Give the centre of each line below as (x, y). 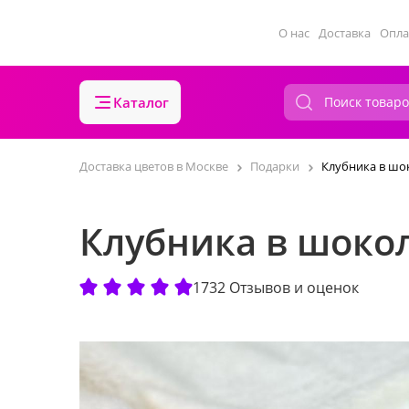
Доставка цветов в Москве (154, 166)
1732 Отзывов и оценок (276, 287)
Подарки (275, 166)
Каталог (141, 102)
